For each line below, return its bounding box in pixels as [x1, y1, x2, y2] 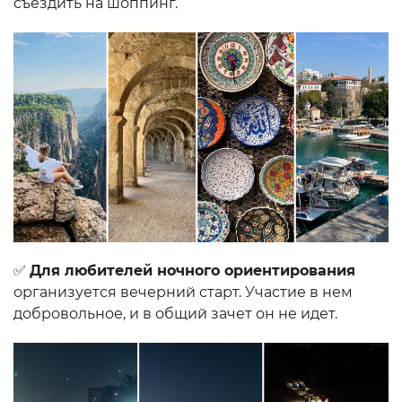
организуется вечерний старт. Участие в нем [13, 284, 353, 301]
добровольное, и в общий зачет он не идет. [13, 305, 337, 323]
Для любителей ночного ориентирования [30, 262, 355, 280]
